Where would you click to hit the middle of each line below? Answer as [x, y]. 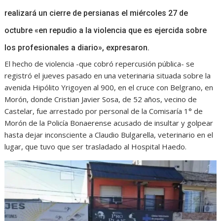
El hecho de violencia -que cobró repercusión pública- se [100, 64]
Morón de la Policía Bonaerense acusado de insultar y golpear [109, 123]
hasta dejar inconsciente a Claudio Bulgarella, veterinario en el [109, 135]
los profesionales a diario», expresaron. [77, 48]
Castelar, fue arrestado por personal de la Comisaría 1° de [104, 111]
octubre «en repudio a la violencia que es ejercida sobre [106, 31]
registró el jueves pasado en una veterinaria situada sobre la [108, 76]
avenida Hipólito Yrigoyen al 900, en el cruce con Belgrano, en [109, 88]
